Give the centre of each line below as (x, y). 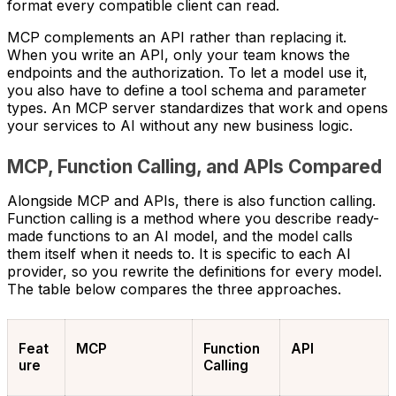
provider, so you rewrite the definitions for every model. (194, 271)
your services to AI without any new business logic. (180, 125)
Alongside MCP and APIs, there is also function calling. (191, 200)
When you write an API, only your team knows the (179, 54)
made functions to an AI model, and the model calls (180, 236)
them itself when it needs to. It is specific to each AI (179, 253)
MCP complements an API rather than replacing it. (177, 37)
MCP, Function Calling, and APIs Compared (194, 166)
